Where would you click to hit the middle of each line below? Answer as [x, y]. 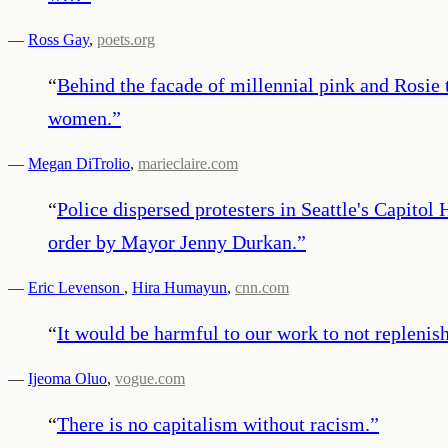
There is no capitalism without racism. [213, 423]
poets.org [126, 39]
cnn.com [262, 287]
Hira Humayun [179, 287]
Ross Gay [58, 39]
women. [80, 117]
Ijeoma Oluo [67, 378]
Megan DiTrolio [79, 163]
